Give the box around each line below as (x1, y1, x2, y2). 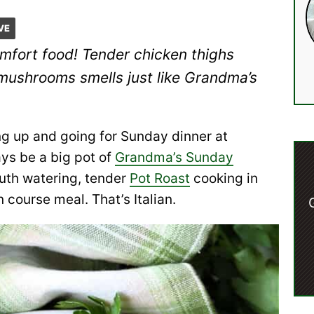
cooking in (190, 170, 258, 186)
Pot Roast (130, 170, 190, 186)
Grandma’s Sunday (115, 149, 233, 165)
